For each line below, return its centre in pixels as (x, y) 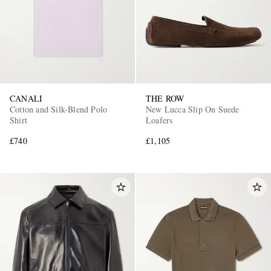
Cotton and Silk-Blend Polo (59, 109)
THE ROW (165, 98)
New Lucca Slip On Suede (193, 109)
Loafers (159, 120)
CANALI (26, 98)
